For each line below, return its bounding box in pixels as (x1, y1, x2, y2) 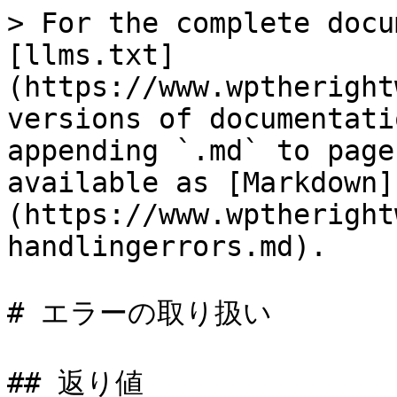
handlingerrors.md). (7, 230, 327, 262)
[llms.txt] (7, 39, 175, 71)
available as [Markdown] (7, 167, 394, 198)
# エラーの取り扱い (7, 297, 272, 329)
